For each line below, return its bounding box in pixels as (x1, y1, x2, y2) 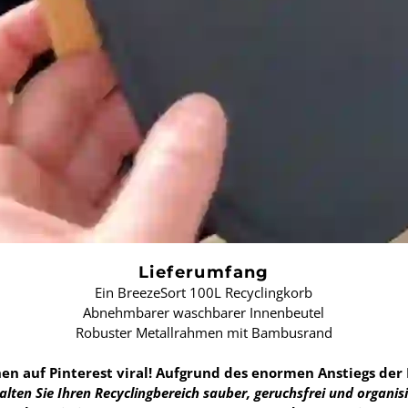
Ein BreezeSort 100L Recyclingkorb (95, 283, 313, 302)
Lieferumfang (138, 262, 270, 283)
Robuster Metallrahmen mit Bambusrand (75, 323, 332, 342)
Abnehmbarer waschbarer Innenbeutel (83, 303, 325, 322)
